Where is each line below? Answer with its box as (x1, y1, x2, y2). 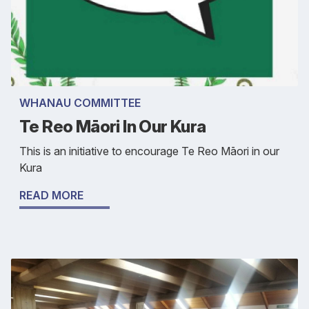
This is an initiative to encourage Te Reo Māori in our (19, 143, 279, 158)
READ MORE (19, 188, 83, 202)
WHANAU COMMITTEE (19, 95, 141, 110)
